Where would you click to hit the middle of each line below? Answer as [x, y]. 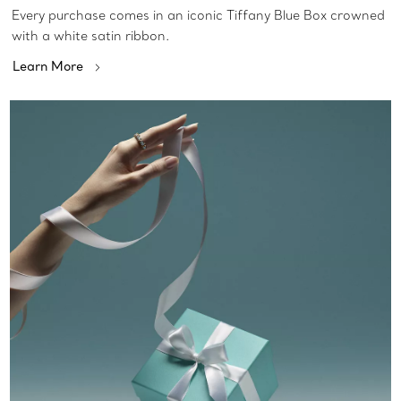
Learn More [48, 66]
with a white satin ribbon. [90, 36]
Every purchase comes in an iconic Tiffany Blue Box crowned [198, 15]
